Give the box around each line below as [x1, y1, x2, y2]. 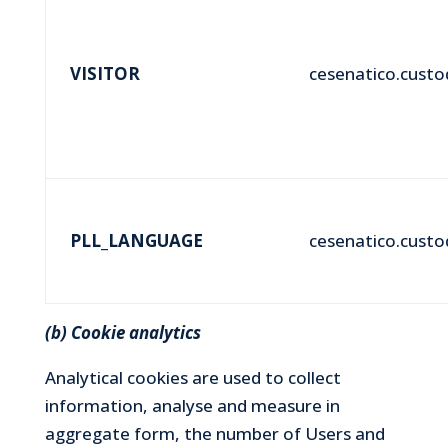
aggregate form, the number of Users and [44, 421, 385, 445]
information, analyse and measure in [44, 393, 340, 417]
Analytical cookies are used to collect [44, 365, 341, 389]
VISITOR [69, 61, 140, 85]
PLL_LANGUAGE [69, 228, 203, 252]
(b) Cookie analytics [44, 320, 201, 344]
